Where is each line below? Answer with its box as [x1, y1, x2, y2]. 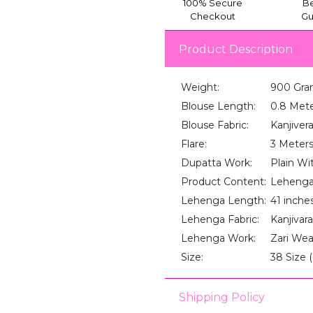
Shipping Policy [178, 290, 265, 304]
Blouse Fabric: [180, 119, 249, 132]
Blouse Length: [180, 100, 256, 113]
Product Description [178, 42, 293, 56]
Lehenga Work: [180, 232, 256, 245]
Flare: [180, 138, 207, 151]
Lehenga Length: [180, 194, 266, 208]
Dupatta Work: [180, 156, 252, 170]
